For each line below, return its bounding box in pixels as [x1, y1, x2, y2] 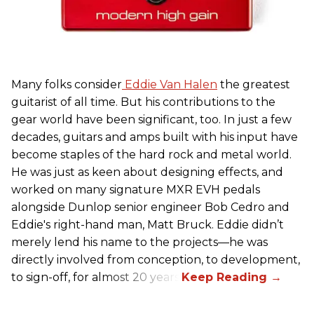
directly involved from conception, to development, [11, 253, 300, 267]
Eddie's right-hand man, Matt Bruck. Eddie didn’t [11, 218, 284, 232]
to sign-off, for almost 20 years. [11, 271, 182, 285]
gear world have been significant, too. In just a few [11, 113, 292, 127]
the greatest [217, 78, 290, 92]
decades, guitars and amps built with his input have [11, 130, 298, 144]
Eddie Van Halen [125, 78, 217, 92]
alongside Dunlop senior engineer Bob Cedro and [11, 200, 289, 214]
